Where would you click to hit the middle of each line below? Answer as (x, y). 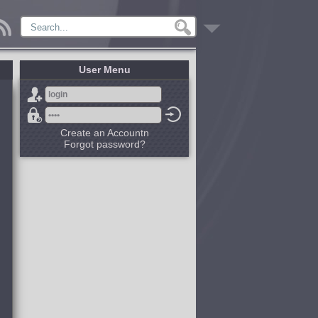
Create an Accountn (104, 133)
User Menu (104, 70)
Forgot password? (104, 144)
